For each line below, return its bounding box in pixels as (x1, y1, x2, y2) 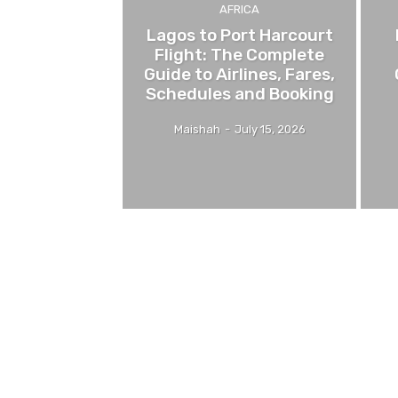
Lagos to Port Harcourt (146, 25, 333, 46)
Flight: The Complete (155, 44, 325, 66)
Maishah (173, 123, 220, 137)
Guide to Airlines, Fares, (144, 64, 336, 85)
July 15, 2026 (234, 123, 306, 137)
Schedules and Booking (145, 84, 334, 105)
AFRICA (219, 3, 260, 17)
